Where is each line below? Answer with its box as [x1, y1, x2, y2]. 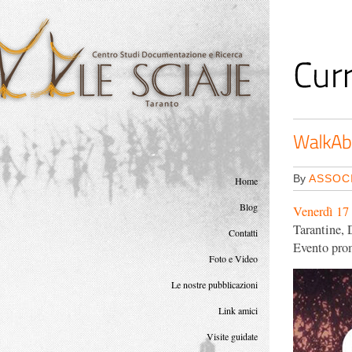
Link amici [218, 304, 258, 317]
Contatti [229, 226, 258, 239]
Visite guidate [207, 330, 258, 343]
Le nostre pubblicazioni [171, 278, 258, 291]
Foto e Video [209, 252, 258, 265]
